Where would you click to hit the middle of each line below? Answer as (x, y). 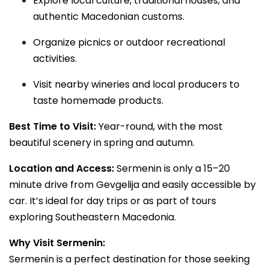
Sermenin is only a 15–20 (172, 168)
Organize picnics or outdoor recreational (129, 42)
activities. (55, 59)
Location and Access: (62, 168)
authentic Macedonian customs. (109, 17)
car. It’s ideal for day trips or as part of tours (113, 201)
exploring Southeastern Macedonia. (92, 217)
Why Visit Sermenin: (57, 243)
